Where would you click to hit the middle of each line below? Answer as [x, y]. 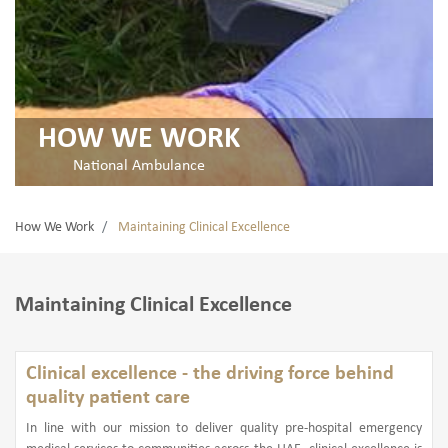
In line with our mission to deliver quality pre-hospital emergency [224, 428]
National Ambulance [139, 165]
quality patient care [108, 397]
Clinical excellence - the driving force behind [210, 373]
